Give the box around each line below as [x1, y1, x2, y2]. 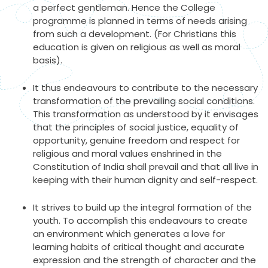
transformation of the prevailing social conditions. [33, 94, 255, 107]
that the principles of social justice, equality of [33, 120, 239, 133]
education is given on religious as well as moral [33, 40, 240, 53]
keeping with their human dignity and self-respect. [33, 173, 258, 186]
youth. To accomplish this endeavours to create [33, 214, 248, 227]
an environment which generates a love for [33, 227, 225, 240]
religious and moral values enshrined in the [33, 147, 222, 160]
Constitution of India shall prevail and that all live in [33, 160, 258, 173]
